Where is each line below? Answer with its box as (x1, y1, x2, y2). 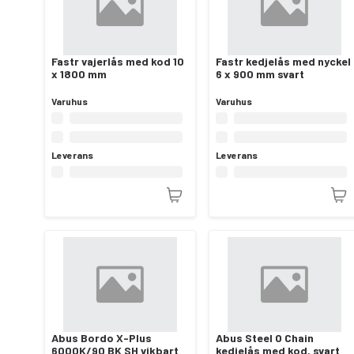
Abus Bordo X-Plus (51, 330, 152, 345)
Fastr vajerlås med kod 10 (51, 54, 184, 68)
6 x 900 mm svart (216, 66, 304, 81)
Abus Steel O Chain (216, 330, 314, 345)
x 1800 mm (51, 66, 107, 81)
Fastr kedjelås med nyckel (216, 54, 351, 68)
